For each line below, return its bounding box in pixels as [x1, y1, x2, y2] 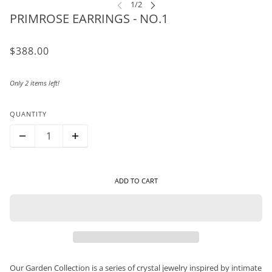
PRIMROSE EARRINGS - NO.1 [10, 10, 168, 27]
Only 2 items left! [10, 78, 59, 88]
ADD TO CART [114, 175, 158, 185]
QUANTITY [10, 109, 47, 119]
